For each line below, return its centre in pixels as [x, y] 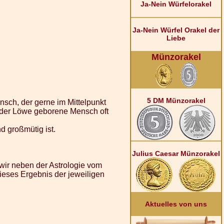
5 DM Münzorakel [176, 100]
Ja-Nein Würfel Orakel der [176, 30]
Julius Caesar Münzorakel [176, 153]
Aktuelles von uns [176, 204]
